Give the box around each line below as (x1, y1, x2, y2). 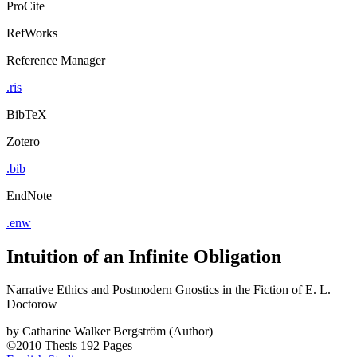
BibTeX (6, 107, 47, 121)
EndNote (6, 188, 52, 202)
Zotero (6, 134, 40, 148)
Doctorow (6, 297, 57, 312)
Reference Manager (6, 53, 105, 67)
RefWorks (6, 25, 57, 40)
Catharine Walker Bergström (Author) (22, 324, 213, 339)
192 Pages (80, 339, 132, 353)
